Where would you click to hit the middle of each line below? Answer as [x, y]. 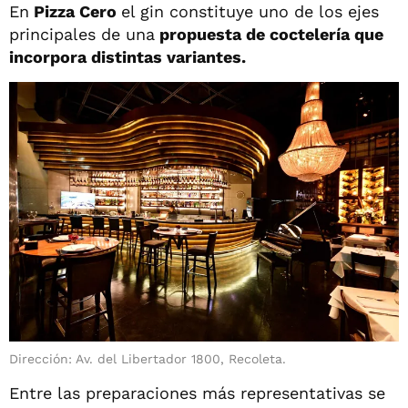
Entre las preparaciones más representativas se [197, 393]
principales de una [82, 34]
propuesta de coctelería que [269, 34]
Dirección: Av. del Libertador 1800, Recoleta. [148, 359]
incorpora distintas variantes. [127, 56]
